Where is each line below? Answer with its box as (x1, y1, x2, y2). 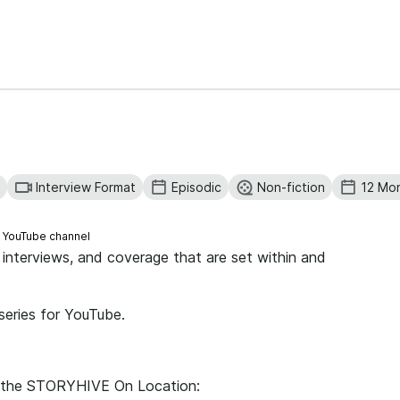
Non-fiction (257, 179, 325, 195)
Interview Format (36, 179, 136, 195)
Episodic (171, 179, 221, 195)
